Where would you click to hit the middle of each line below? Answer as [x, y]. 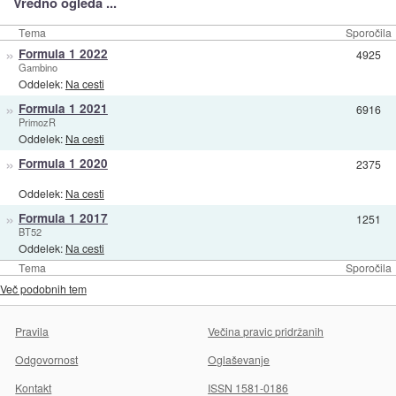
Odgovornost [47, 359]
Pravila [32, 331]
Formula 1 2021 [63, 108]
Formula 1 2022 [63, 53]
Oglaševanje [239, 359]
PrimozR [37, 122]
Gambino [38, 67]
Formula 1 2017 [63, 217]
